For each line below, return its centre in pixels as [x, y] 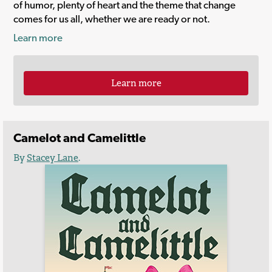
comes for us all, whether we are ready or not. [112, 19]
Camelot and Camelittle [80, 138]
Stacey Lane [53, 157]
